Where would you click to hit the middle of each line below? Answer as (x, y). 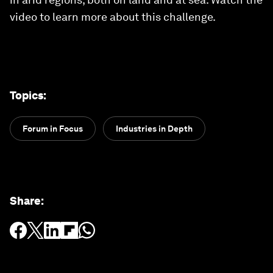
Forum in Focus (53, 129)
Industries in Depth (154, 129)
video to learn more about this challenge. (113, 17)
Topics (27, 95)
